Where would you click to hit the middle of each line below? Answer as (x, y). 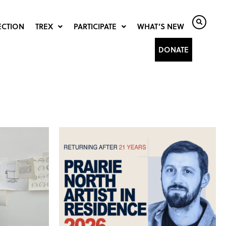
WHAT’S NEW (160, 26)
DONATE (173, 49)
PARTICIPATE (95, 26)
